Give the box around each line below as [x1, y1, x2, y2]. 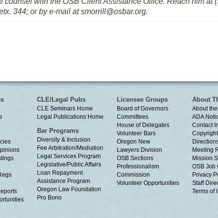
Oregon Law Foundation [37, 186, 101, 193]
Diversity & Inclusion [37, 136, 91, 143]
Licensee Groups [117, 96, 168, 103]
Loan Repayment [37, 169, 83, 176]
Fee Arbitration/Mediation [37, 145, 103, 151]
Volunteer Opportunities [117, 180, 179, 186]
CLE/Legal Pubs [37, 96, 86, 103]
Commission [117, 171, 150, 178]
